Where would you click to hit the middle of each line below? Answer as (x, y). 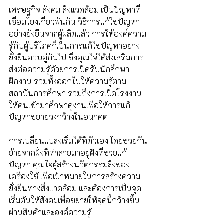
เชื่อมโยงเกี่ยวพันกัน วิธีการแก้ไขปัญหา (74, 22)
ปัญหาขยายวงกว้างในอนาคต (59, 117)
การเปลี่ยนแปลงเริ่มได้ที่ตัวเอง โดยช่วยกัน (78, 140)
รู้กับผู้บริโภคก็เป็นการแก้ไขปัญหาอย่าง (74, 45)
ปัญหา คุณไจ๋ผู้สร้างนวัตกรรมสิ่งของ (69, 164)
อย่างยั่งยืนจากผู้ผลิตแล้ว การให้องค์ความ (78, 33)
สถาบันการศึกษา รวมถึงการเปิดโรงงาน (75, 93)
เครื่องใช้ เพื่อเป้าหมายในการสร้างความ (75, 176)
